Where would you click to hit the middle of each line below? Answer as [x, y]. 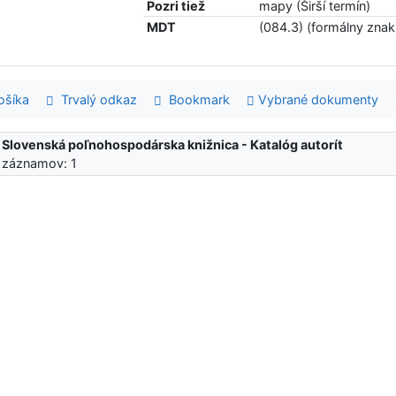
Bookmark [195, 99]
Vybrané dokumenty [317, 99]
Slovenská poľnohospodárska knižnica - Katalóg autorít [173, 144]
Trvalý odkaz [95, 99]
